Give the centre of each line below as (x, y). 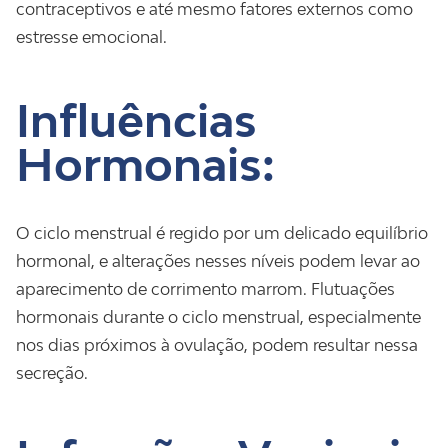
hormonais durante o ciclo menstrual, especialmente (218, 317)
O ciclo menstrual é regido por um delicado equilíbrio (222, 233)
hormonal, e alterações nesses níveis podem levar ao (218, 261)
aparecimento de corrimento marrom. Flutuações (205, 289)
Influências (136, 120)
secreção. (52, 373)
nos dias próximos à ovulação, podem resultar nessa (217, 345)
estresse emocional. (91, 37)
